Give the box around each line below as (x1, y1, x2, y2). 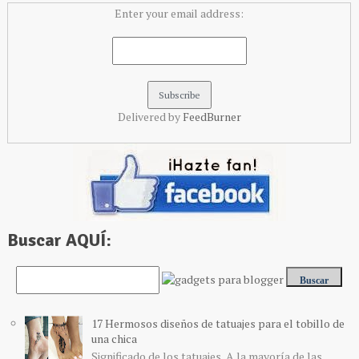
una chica (91, 330, 137, 346)
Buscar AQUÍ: (6, 228, 111, 251)
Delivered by (117, 108, 183, 124)
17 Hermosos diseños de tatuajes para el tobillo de (91, 315, 345, 331)
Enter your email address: (115, 5, 244, 21)
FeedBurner (182, 108, 241, 124)
